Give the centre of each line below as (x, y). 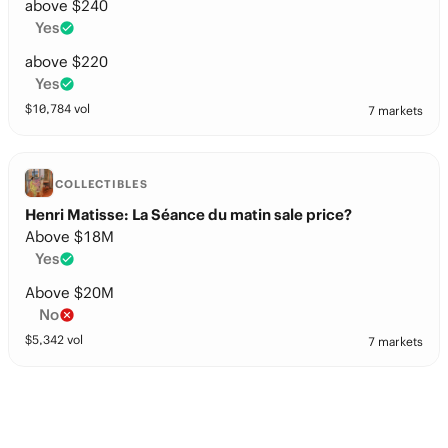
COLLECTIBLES (101, 184)
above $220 (66, 61)
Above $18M (69, 236)
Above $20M (69, 292)
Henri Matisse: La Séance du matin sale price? (188, 214)
